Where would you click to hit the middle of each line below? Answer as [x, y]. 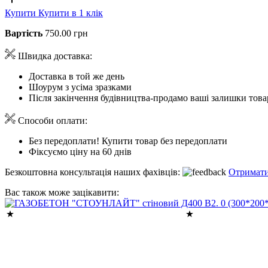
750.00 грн [66, 33]
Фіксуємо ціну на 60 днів [80, 151]
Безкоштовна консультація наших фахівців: [94, 172]
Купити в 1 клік [71, 13]
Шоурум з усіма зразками [80, 87]
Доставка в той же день [77, 76]
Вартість [24, 33]
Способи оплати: [51, 120]
